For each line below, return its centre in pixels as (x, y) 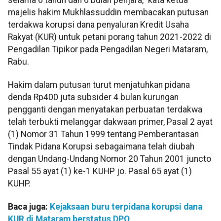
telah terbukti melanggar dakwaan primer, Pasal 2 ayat (110, 122)
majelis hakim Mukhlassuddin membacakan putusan (108, 12)
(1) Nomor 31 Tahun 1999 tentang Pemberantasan (103, 134)
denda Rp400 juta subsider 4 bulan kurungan (93, 97)
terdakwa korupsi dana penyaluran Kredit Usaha (98, 24)
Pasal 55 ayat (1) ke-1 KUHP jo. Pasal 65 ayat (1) (100, 171)
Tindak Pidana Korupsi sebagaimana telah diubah (101, 147)
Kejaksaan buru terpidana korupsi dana (126, 207)
